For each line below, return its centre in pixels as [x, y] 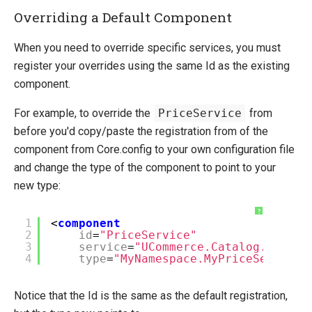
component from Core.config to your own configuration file [154, 150]
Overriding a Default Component [123, 17]
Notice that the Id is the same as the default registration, [151, 296]
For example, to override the [84, 114]
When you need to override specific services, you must [147, 48]
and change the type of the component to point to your [145, 168]
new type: [37, 186]
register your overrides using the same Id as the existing [152, 66]
